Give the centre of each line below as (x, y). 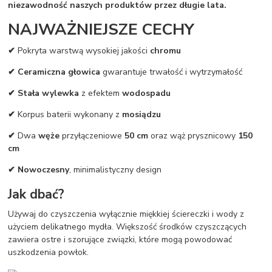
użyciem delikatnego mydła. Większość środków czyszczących (127, 227)
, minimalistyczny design (116, 169)
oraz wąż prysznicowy (193, 135)
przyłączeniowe (92, 135)
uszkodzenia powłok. (49, 253)
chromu (166, 50)
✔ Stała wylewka (44, 93)
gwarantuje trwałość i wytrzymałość (172, 72)
